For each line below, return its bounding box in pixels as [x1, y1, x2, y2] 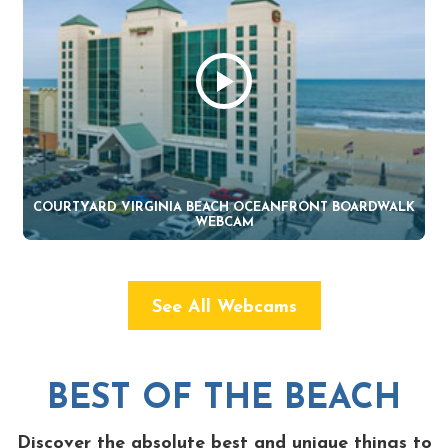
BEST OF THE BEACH [47, 381, 401, 417]
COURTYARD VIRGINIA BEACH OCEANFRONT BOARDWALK [33, 200, 415, 214]
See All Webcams [151, 297, 297, 317]
